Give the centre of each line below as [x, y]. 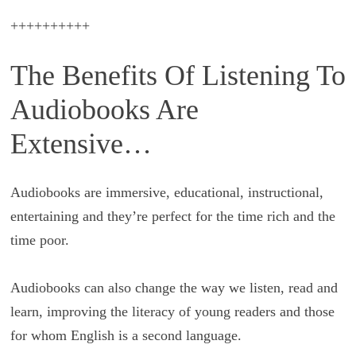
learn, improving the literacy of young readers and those [172, 312]
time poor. [41, 240]
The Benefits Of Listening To [178, 75]
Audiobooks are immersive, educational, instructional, [166, 193]
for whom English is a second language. [128, 336]
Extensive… [81, 144]
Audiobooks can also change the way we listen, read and [174, 288]
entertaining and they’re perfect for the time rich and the [172, 217]
